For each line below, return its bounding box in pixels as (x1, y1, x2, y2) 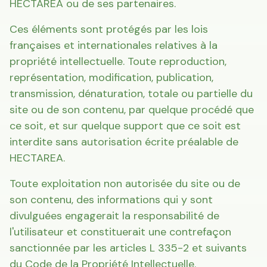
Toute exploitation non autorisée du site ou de (10, 176, 240, 191)
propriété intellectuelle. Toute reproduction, (10, 54, 226, 69)
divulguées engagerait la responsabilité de (10, 209, 219, 223)
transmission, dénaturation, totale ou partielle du (10, 86, 253, 101)
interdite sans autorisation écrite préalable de (10, 135, 238, 149)
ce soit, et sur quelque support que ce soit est (10, 119, 241, 133)
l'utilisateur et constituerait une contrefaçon (10, 225, 231, 239)
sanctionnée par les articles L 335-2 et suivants (10, 241, 247, 255)
